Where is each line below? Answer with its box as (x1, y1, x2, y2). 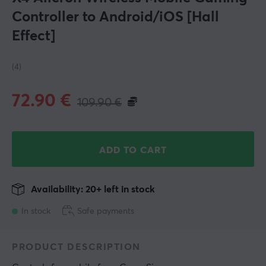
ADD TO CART (99, 145, 167, 156)
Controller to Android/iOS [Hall (12, 10, 219, 25)
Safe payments (77, 207, 134, 216)
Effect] (12, 29, 55, 44)
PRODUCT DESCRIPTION (12, 242, 141, 252)
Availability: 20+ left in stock (28, 185, 155, 195)
